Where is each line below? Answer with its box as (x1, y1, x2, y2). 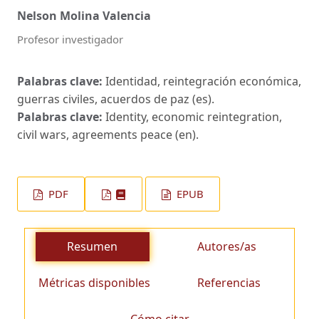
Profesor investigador (17, 32, 123, 47)
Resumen (67, 238, 117, 254)
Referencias (197, 274, 261, 291)
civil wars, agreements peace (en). (17, 127, 199, 143)
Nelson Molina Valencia (17, 8, 151, 24)
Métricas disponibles (38, 274, 151, 291)
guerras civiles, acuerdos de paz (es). (17, 91, 214, 108)
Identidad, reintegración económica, (105, 73, 301, 90)
